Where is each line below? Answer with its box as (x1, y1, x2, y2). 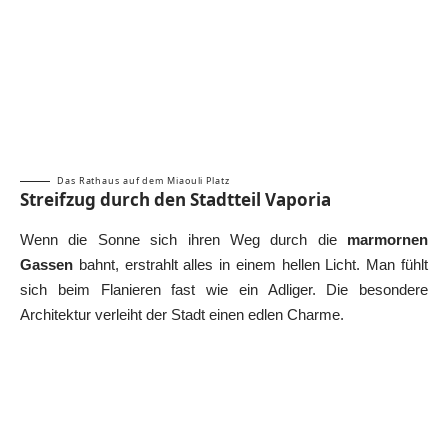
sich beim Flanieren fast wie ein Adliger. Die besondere (20, 280, 428, 298)
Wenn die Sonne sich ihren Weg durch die (20, 230, 347, 248)
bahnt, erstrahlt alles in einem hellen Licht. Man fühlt (73, 255, 428, 273)
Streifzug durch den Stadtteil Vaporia (20, 187, 331, 211)
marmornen (347, 230, 428, 248)
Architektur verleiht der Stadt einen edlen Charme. (20, 305, 344, 323)
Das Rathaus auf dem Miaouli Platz (57, 173, 230, 187)
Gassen (20, 255, 73, 273)
